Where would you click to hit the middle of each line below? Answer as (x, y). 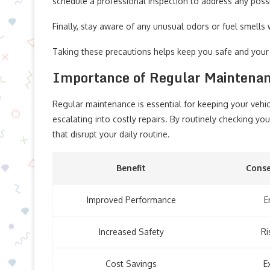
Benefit (131, 168)
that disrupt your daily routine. (111, 134)
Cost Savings (131, 264)
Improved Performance (131, 200)
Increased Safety (131, 232)
